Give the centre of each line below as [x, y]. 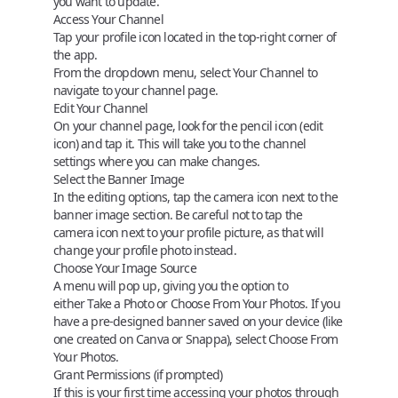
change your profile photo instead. [145, 250]
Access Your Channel [108, 19]
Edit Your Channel [101, 108]
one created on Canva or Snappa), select [161, 339]
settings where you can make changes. [157, 161]
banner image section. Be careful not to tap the [178, 215]
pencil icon [269, 126]
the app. [76, 55]
